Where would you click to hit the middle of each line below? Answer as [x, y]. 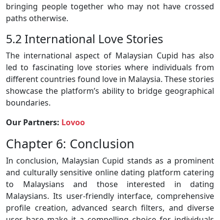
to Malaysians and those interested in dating [110, 184]
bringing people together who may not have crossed [110, 7]
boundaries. [28, 103]
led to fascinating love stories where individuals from [110, 68]
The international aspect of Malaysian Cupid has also [110, 56]
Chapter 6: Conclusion [70, 144]
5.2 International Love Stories [84, 39]
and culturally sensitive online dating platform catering [110, 173]
